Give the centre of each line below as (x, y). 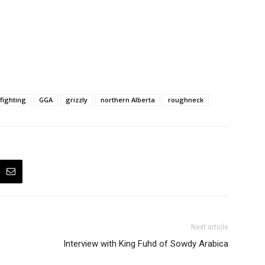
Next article (210, 227)
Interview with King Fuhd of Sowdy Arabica (146, 244)
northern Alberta (128, 100)
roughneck (186, 100)
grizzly (77, 100)
